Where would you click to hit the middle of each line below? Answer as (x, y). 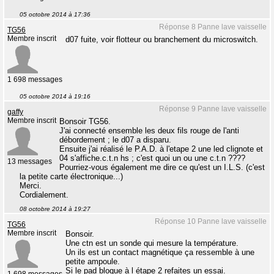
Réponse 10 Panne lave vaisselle (211, 221)
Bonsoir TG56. (85, 121)
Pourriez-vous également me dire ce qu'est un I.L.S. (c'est (162, 167)
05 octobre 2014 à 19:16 (55, 96)
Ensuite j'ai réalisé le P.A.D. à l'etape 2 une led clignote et (161, 149)
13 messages (30, 161)
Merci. (31, 186)
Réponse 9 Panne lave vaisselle (213, 109)
